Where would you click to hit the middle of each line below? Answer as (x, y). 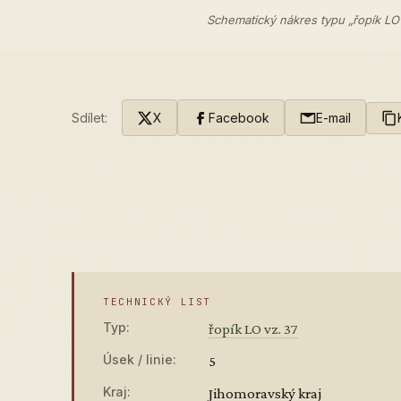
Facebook (239, 118)
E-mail (333, 118)
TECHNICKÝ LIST (158, 302)
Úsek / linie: (140, 359)
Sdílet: (90, 118)
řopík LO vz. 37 (253, 329)
